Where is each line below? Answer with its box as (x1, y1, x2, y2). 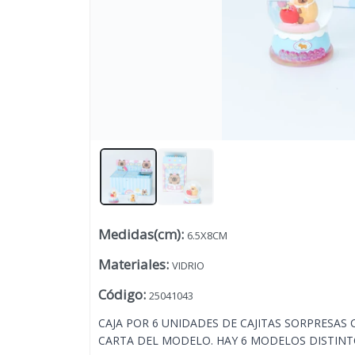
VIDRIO (171, 258, 204, 273)
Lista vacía (133, 239, 222, 265)
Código (97, 285, 143, 304)
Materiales (97, 255, 166, 274)
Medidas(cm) (97, 225, 181, 244)
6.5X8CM (186, 228, 227, 243)
